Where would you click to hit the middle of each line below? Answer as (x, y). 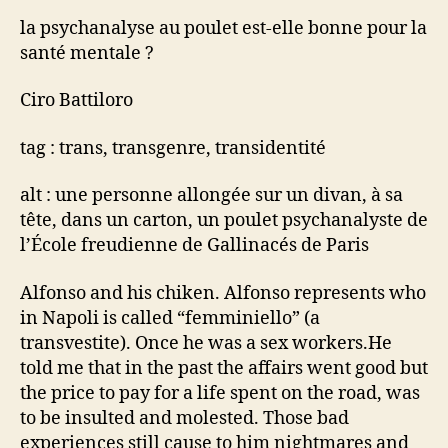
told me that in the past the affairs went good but (224, 368)
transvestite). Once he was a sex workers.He (206, 343)
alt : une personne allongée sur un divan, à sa (211, 196)
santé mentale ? (87, 53)
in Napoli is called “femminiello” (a (170, 318)
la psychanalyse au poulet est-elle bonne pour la (223, 28)
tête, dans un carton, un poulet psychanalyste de (224, 221)
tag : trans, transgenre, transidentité (173, 148)
